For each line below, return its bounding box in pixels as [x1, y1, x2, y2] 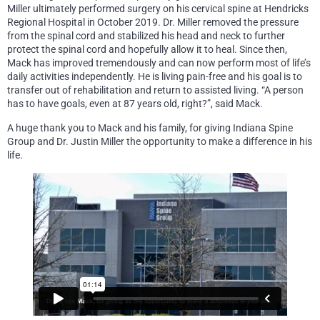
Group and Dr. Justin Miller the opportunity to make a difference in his [7, 135, 312, 147]
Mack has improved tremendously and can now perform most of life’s [7, 56, 311, 69]
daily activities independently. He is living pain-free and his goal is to [7, 70, 302, 82]
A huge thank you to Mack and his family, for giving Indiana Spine [7, 121, 293, 134]
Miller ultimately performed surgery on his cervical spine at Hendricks [7, 2, 309, 14]
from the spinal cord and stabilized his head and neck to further [7, 29, 285, 41]
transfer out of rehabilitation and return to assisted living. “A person [7, 84, 304, 96]
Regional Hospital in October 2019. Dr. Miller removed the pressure [7, 16, 299, 28]
